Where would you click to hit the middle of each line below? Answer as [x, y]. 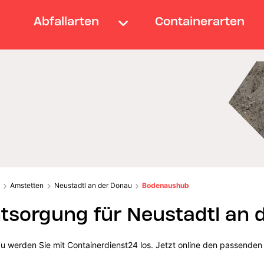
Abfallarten [66, 21]
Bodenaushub [166, 185]
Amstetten [27, 185]
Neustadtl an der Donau [93, 185]
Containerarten [200, 21]
